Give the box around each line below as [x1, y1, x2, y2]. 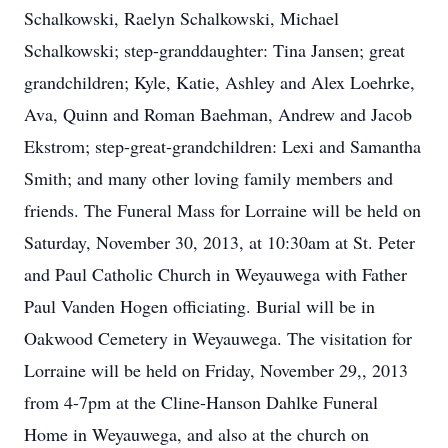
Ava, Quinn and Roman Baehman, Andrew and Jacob [24, 102, 412, 126]
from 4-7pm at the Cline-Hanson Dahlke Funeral [24, 390, 378, 414]
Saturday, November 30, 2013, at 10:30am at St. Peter [24, 230, 415, 254]
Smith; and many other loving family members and [24, 166, 393, 190]
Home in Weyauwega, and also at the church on [24, 422, 369, 446]
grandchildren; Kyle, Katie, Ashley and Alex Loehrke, [24, 70, 415, 94]
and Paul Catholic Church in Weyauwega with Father [24, 262, 407, 286]
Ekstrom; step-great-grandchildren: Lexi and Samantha [24, 134, 421, 158]
